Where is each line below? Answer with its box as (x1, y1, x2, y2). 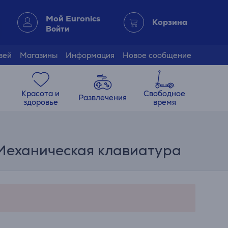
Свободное (144, 88, 186, 98)
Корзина (152, 17, 187, 27)
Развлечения (78, 93, 127, 102)
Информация (66, 50, 115, 60)
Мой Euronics (45, 13, 100, 24)
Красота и (21, 88, 60, 98)
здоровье (23, 97, 58, 107)
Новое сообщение (123, 50, 191, 60)
